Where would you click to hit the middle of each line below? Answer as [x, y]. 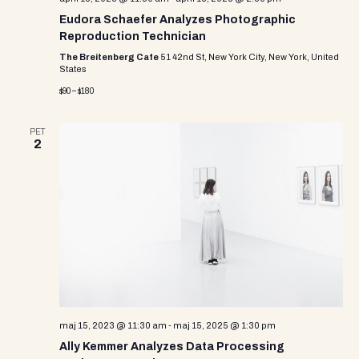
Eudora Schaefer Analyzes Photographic [177, 20]
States [73, 69]
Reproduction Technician [133, 36]
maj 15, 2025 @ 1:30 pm [224, 325]
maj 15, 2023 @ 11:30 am [113, 325]
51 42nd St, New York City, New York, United [250, 57]
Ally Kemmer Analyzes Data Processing [172, 347]
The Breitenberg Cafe [110, 57]
